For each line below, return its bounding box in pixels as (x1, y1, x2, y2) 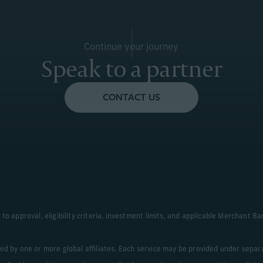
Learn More (38, 47, 80, 56)
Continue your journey (84, 43, 179, 52)
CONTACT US (102, 92, 160, 103)
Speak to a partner (41, 52, 222, 84)
